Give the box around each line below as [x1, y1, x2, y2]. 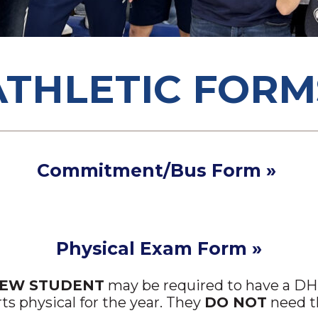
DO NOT [204, 294, 267, 312]
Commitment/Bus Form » [37, 160, 277, 182]
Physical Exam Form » [56, 238, 262, 260]
